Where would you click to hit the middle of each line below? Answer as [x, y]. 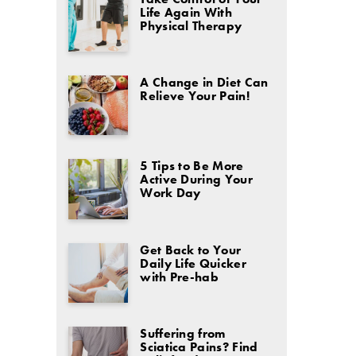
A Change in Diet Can [204, 83]
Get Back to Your [191, 250]
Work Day [170, 193]
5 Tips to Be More [192, 166]
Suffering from [183, 333]
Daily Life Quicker [193, 263]
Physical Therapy [191, 26]
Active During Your [196, 180]
